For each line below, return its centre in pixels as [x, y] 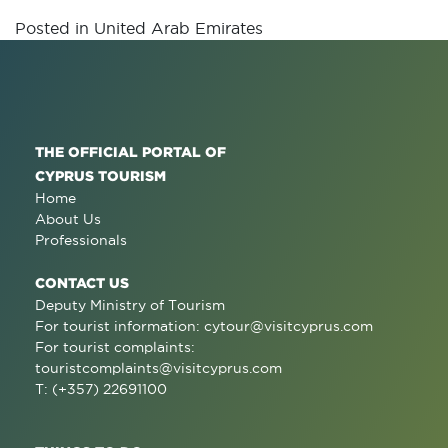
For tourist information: [119, 326]
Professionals [81, 240]
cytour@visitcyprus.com [288, 326]
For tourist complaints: [115, 347]
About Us [68, 219]
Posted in [54, 28]
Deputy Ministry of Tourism [130, 305]
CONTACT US [82, 282]
